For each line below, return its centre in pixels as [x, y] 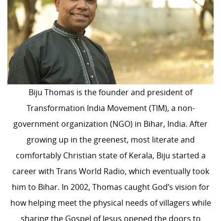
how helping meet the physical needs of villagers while [110, 203]
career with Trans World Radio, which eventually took [110, 171]
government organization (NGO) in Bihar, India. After [110, 124]
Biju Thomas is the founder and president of [110, 92]
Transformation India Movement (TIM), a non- [110, 108]
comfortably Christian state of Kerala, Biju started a [110, 155]
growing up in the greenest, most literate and [110, 139]
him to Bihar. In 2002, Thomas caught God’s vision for [110, 187]
